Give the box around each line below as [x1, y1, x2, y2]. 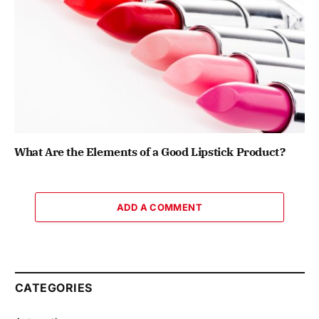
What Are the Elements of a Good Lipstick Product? [14, 144, 286, 159]
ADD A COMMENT [116, 201, 203, 213]
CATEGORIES [15, 280, 93, 295]
